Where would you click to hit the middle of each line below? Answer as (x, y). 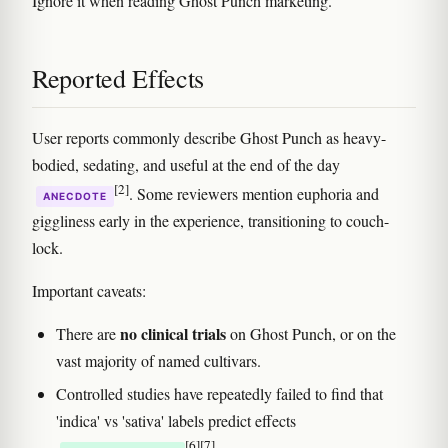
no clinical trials (173, 333)
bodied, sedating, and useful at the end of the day (186, 164)
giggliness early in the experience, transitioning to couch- (210, 220)
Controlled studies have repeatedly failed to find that (219, 393)
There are (88, 333)
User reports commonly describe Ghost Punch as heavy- (209, 137)
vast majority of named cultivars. (158, 360)
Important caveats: (89, 290)
